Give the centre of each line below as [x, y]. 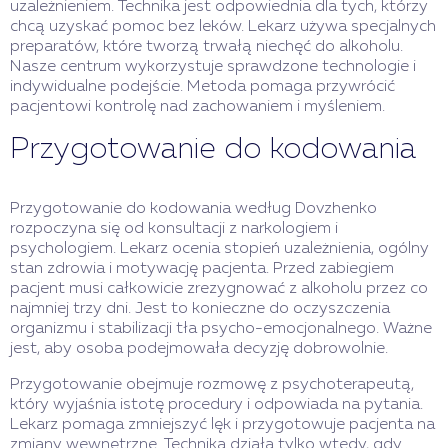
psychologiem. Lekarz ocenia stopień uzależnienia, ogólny [219, 249]
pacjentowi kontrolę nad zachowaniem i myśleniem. [197, 107]
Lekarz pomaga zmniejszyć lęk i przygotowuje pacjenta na [222, 425]
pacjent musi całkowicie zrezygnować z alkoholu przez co [219, 289]
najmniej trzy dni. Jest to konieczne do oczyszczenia [200, 309]
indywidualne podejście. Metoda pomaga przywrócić [202, 87]
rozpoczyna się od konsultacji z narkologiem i [174, 229]
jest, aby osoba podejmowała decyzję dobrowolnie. [199, 349]
